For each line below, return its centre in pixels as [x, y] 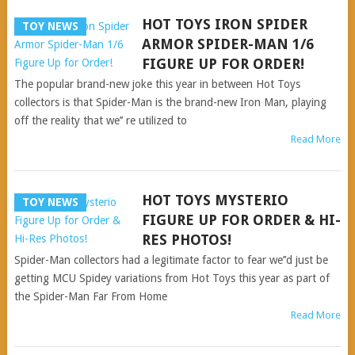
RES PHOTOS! [186, 240]
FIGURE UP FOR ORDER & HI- [241, 220]
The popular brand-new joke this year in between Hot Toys [157, 84]
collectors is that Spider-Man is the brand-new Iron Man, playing [170, 102]
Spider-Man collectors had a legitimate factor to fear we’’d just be [171, 260]
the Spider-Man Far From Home [90, 296]
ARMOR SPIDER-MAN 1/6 [227, 44]
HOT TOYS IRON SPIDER [224, 24]
